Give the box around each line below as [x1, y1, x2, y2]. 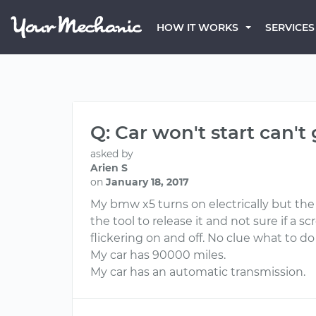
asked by [90, 147, 133, 160]
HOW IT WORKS [157, 21, 238, 34]
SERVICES [265, 21, 315, 34]
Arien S [90, 162, 128, 174]
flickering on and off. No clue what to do [90, 231, 315, 245]
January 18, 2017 [106, 176, 189, 188]
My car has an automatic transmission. [90, 265, 305, 279]
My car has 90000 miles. [90, 248, 226, 262]
